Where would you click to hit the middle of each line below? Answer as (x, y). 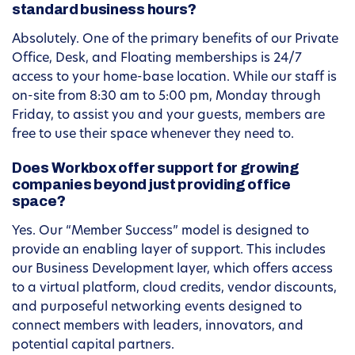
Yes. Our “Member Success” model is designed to (160, 232)
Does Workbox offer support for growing (156, 168)
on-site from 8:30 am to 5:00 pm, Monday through (166, 97)
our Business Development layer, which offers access (172, 270)
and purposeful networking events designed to (157, 308)
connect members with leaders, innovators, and (158, 327)
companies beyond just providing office (151, 185)
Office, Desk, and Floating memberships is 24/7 (157, 59)
